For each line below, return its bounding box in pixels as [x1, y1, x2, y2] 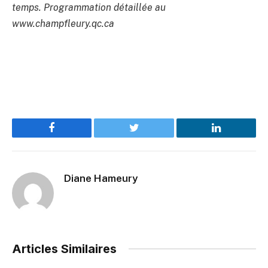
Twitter [133, 131, 165, 142]
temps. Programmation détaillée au [12, 1, 166, 13]
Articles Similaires [12, 241, 117, 256]
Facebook [51, 131, 93, 142]
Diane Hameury [64, 172, 138, 184]
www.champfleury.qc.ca [12, 17, 114, 29]
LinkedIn [215, 131, 255, 142]
